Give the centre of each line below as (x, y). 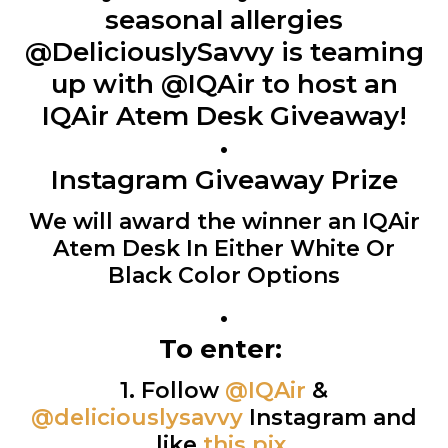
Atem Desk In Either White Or (224, 248)
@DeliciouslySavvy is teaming (224, 51)
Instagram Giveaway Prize (224, 179)
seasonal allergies (224, 19)
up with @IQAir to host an (224, 83)
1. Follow (172, 390)
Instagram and (330, 417)
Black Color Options (224, 275)
